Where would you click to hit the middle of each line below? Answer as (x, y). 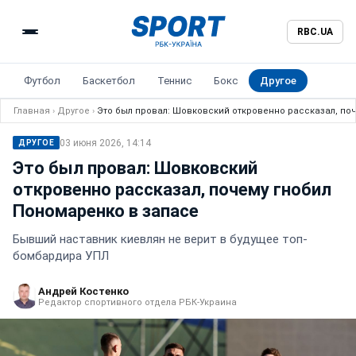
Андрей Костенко (83, 291)
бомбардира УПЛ (61, 256)
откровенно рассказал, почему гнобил (172, 190)
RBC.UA (315, 31)
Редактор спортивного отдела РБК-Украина (137, 302)
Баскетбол (109, 81)
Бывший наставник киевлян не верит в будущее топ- (160, 239)
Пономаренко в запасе (106, 211)
